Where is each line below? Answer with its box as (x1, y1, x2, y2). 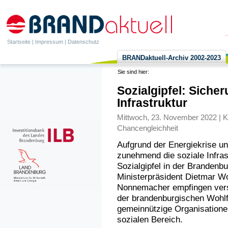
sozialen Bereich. (117, 215, 183, 225)
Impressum (35, 39, 63, 45)
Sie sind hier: (117, 69, 151, 75)
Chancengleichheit (117, 124, 178, 132)
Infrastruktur (117, 97, 187, 109)
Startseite (7, 39, 31, 45)
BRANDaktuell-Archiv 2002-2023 (122, 54, 221, 62)
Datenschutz (68, 39, 99, 45)
